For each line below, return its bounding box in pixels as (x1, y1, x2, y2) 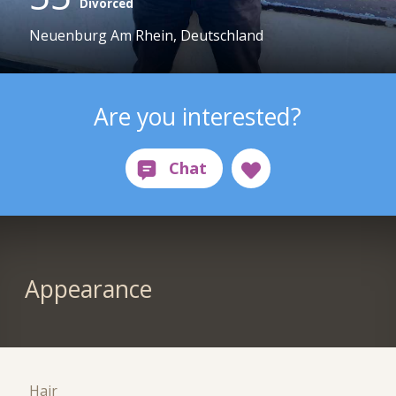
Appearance (24, 273, 152, 306)
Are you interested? (94, 100, 302, 133)
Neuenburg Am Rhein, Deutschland (29, 26, 264, 46)
